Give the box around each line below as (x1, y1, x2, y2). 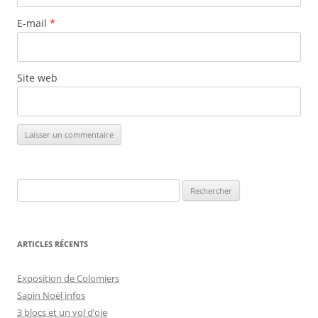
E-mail (17, 16, 50, 31)
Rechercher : (16, 180, 68, 194)
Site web (17, 71, 57, 85)
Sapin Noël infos (17, 289, 85, 302)
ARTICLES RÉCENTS (17, 238, 88, 250)
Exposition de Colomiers (17, 272, 119, 285)
